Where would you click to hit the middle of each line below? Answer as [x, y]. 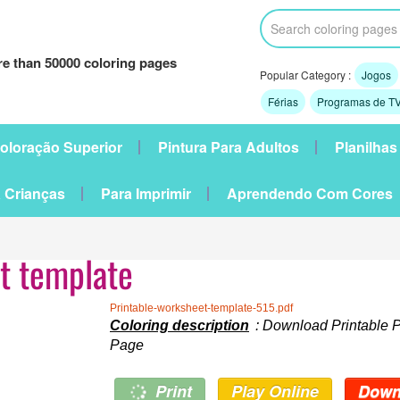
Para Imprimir [146, 193]
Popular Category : [306, 75]
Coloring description [179, 325]
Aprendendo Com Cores [309, 193]
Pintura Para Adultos [229, 147]
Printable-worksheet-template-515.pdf [201, 308]
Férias [283, 101]
